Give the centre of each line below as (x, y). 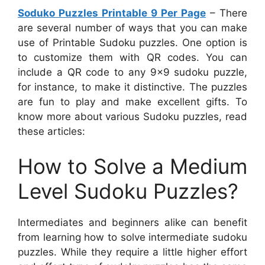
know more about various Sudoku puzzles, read (132, 116)
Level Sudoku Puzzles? (128, 191)
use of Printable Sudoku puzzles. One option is (132, 42)
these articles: (51, 131)
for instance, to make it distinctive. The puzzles (132, 87)
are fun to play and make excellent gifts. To (132, 101)
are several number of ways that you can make (132, 28)
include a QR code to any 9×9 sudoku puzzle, (132, 72)
